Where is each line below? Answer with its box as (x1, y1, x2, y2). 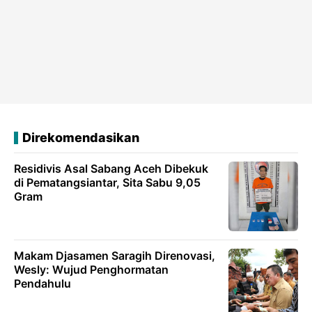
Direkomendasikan (22, 130, 139, 146)
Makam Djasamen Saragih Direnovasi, (14, 249, 215, 263)
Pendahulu (14, 276, 71, 291)
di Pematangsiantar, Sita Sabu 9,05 (14, 175, 201, 190)
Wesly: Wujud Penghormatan (14, 263, 169, 277)
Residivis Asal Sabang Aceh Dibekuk (14, 162, 208, 176)
